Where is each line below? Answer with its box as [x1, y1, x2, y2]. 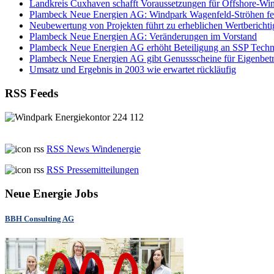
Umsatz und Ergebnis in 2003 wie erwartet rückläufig [29, 64, 236, 75]
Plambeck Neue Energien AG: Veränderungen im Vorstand [29, 31, 257, 42]
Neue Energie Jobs [5, 187, 98, 200]
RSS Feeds [5, 87, 58, 100]
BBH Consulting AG [5, 213, 74, 223]
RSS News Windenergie [46, 143, 141, 154]
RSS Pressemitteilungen [46, 164, 139, 175]
